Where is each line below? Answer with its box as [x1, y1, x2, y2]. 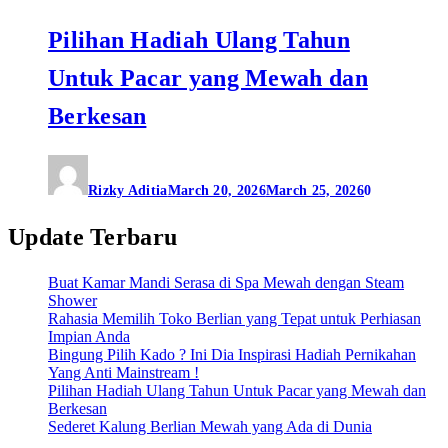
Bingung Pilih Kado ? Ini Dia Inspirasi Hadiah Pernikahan [48, 345, 416, 363]
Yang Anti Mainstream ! [48, 363, 199, 381]
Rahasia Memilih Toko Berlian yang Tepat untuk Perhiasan [48, 309, 421, 327]
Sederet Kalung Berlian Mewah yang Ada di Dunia [48, 417, 372, 435]
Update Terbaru [8, 223, 178, 250]
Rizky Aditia [88, 182, 168, 198]
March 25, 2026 [265, 182, 365, 198]
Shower [48, 291, 97, 309]
